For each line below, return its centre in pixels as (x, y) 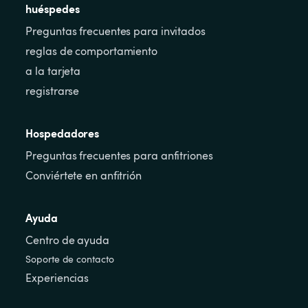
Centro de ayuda (67, 240)
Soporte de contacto (70, 259)
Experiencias (57, 278)
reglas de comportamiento (91, 51)
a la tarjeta (53, 71)
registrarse (53, 91)
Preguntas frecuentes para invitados (115, 31)
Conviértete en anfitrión (84, 176)
